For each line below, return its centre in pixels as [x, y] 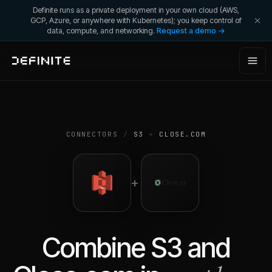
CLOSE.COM [183, 134]
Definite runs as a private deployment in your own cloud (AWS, [136, 10]
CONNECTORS [92, 134]
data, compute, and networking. [101, 31]
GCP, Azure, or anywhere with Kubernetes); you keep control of [136, 20]
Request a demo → [191, 31]
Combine [96, 248]
